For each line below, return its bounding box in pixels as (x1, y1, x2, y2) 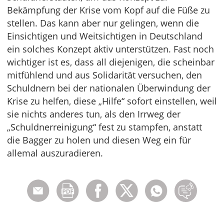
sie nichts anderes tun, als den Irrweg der (7, 108, 180, 120)
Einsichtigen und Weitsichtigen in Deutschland (7, 30, 202, 42)
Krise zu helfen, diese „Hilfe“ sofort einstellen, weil (7, 95, 217, 107)
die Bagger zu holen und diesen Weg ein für (7, 134, 191, 146)
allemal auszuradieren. (7, 147, 103, 159)
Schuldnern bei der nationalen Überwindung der (7, 82, 210, 94)
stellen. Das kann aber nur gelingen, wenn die (7, 17, 199, 29)
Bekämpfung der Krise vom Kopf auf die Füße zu (7, 4, 210, 16)
